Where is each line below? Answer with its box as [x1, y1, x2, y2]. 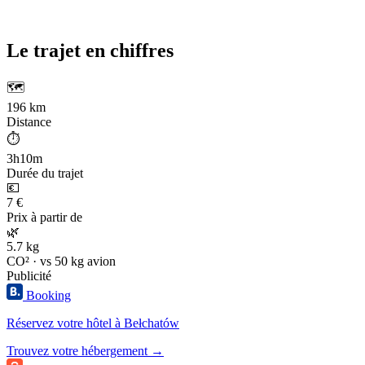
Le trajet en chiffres [7, 40, 174, 62]
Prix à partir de [7, 210, 82, 225]
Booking [26, 288, 71, 303]
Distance [7, 115, 51, 130]
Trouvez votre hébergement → [7, 344, 164, 358]
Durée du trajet [7, 166, 83, 181]
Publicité [7, 269, 51, 284]
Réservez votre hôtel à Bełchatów [7, 316, 179, 331]
